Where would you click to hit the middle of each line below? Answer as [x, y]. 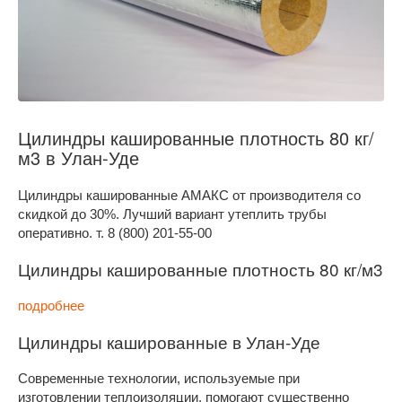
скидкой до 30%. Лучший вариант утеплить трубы [172, 214]
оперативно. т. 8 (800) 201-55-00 [115, 233]
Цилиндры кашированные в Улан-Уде [169, 342]
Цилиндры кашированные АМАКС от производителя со [189, 196]
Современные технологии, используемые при [159, 379]
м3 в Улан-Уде [79, 158]
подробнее [51, 306]
